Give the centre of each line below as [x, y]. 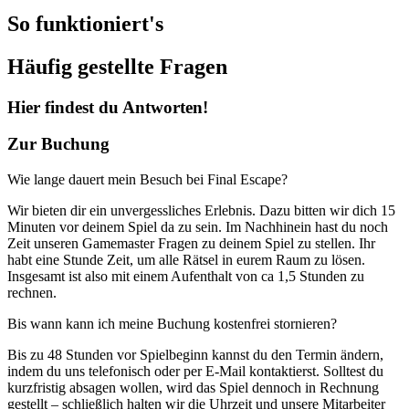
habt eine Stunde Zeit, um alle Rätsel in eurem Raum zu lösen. [186, 260]
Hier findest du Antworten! [108, 107]
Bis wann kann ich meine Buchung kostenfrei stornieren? [172, 324]
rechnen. [32, 293]
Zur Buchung [58, 144]
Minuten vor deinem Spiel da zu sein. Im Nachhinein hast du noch [198, 227]
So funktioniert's [85, 23]
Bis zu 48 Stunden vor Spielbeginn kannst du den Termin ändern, [195, 355]
